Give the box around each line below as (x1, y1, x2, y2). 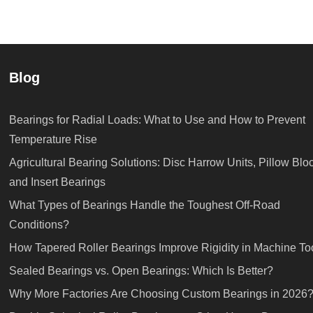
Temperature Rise (9, 133, 97, 146)
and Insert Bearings (9, 176, 105, 189)
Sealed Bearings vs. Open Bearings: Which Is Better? (9, 265, 273, 277)
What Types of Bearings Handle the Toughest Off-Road (9, 199, 280, 212)
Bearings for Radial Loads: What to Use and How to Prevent (9, 114, 305, 126)
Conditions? (9, 219, 69, 231)
